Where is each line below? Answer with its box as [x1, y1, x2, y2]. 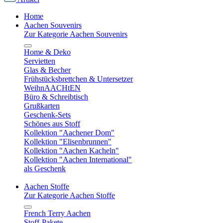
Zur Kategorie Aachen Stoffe [24, 191, 115, 200]
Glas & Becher [24, 66, 71, 74]
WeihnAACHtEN [24, 84, 81, 92]
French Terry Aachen [24, 209, 91, 218]
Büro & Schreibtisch [24, 93, 88, 101]
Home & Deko [24, 48, 71, 56]
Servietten [24, 57, 55, 65]
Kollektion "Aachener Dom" [24, 128, 114, 137]
